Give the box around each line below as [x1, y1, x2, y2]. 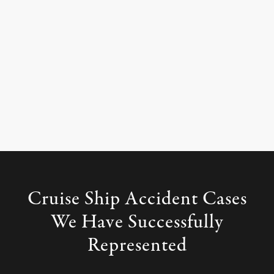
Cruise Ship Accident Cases [27, 185, 247, 213]
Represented [87, 232, 187, 259]
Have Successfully [81, 209, 223, 236]
